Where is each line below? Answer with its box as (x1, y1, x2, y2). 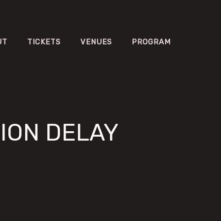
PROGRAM (132, 37, 171, 46)
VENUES (80, 37, 112, 46)
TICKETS (27, 37, 61, 46)
